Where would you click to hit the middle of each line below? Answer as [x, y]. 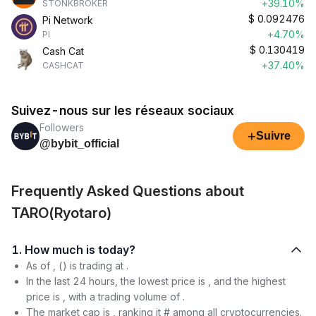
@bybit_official [79, 144]
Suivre [273, 136]
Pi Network [68, 20]
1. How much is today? [117, 250]
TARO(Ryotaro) [62, 213]
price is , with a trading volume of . [105, 297]
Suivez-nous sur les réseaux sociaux [123, 110]
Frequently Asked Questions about [128, 191]
